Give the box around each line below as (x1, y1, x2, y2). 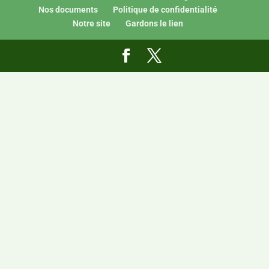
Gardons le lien (125, 19, 183, 28)
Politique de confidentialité (112, 5, 217, 14)
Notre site (72, 19, 110, 28)
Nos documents (38, 5, 98, 14)
